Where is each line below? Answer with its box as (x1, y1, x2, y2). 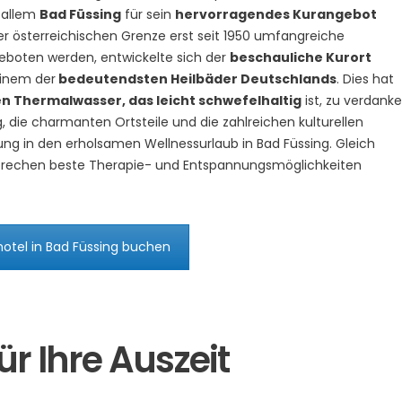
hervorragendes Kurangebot (175, 5, 377, 23)
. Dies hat (336, 70, 394, 88)
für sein (121, 5, 175, 23)
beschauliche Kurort (230, 48, 371, 66)
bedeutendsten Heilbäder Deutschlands (56, 70, 336, 88)
